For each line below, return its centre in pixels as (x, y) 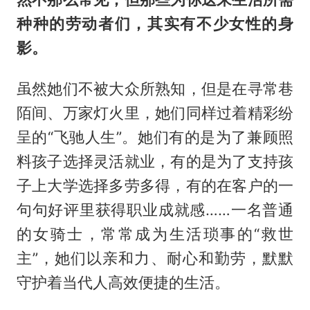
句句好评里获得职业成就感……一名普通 (155, 210)
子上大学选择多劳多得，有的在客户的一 (155, 186)
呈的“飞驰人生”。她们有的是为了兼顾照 (155, 137)
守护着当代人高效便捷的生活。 (123, 283)
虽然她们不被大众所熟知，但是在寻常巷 (155, 89)
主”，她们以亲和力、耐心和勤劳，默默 (155, 258)
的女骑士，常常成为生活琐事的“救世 (155, 234)
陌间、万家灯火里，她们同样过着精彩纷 (155, 113)
